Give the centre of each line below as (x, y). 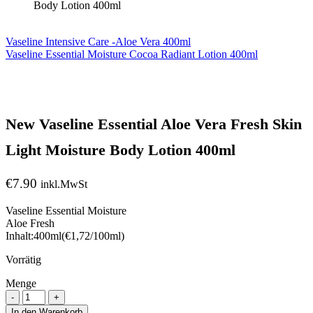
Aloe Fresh (30, 224)
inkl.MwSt (64, 184)
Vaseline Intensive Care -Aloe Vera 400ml (98, 41)
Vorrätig (23, 260)
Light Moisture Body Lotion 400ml (121, 150)
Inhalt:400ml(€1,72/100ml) (65, 236)
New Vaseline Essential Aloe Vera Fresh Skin (154, 124)
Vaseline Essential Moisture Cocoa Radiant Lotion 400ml (132, 54)
